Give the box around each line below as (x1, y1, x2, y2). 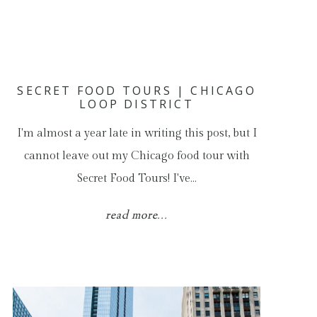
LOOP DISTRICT (79, 96, 194, 112)
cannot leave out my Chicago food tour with (23, 149, 250, 163)
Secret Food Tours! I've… (76, 172, 197, 185)
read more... (105, 207, 168, 224)
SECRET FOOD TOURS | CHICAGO (17, 83, 256, 98)
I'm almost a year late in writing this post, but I (16, 127, 257, 140)
